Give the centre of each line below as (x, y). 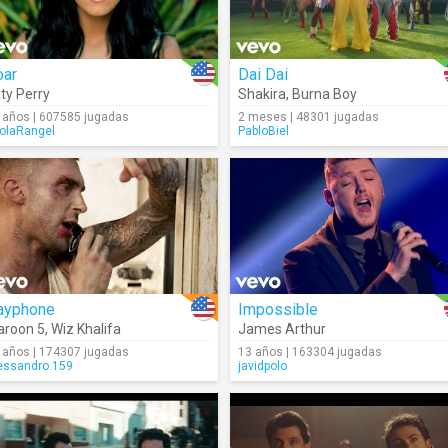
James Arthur (282, 329)
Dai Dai (263, 74)
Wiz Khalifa (86, 329)
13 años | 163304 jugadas (310, 352)
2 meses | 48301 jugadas (308, 117)
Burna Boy (324, 94)
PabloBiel (263, 131)
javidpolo (262, 366)
